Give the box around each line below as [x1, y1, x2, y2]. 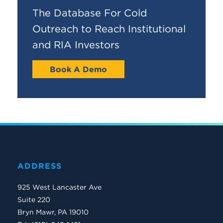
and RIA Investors [32, 38, 119, 51]
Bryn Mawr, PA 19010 [17, 208, 89, 217]
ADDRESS [17, 160, 62, 171]
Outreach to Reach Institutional [32, 22, 186, 35]
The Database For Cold [32, 6, 147, 19]
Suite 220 [17, 195, 50, 205]
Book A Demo [50, 64, 107, 74]
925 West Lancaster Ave [17, 183, 102, 192]
